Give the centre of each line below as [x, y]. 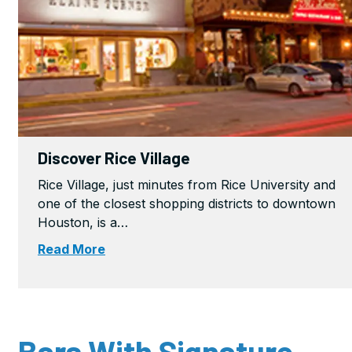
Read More [71, 249]
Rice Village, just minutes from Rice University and [187, 185]
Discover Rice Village [114, 158]
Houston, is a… [83, 223]
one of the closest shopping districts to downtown [187, 204]
